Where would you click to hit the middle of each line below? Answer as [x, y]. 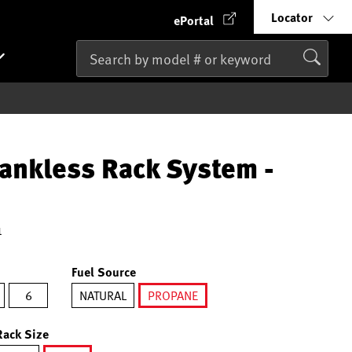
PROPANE [173, 295]
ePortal [194, 20]
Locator [292, 17]
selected [195, 317]
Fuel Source [104, 271]
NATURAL [103, 295]
